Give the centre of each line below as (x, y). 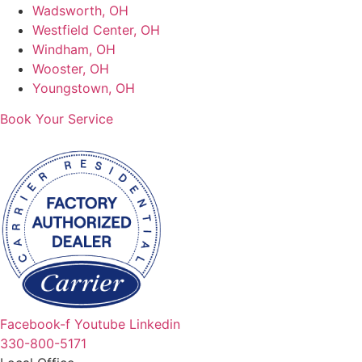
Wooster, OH (71, 68)
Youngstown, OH (84, 88)
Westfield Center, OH (96, 29)
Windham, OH (74, 49)
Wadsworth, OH (80, 10)
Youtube (100, 324)
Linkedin (155, 324)
